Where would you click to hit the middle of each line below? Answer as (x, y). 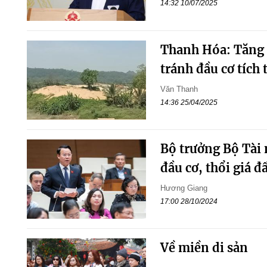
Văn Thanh (179, 89)
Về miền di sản (204, 248)
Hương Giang (184, 188)
